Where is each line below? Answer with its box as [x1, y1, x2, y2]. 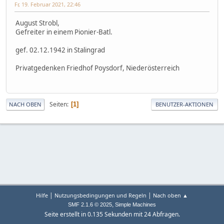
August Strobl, [15, 18, 59, 27]
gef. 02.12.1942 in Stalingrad [15, 45, 105, 54]
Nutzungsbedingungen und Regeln [54, 191, 146, 199]
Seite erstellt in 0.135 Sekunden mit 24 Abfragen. [44, 210, 180, 218]
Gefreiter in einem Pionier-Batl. [15, 27, 112, 36]
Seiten [49, 99, 67, 108]
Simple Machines [115, 201, 156, 207]
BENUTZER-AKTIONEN [155, 100, 213, 108]
